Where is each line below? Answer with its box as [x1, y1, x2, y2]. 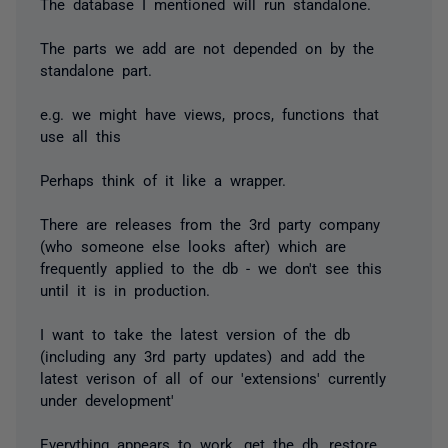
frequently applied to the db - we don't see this [40, 259, 382, 275]
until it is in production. [40, 281, 210, 297]
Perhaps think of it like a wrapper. [40, 171, 286, 187]
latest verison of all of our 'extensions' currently [40, 369, 386, 385]
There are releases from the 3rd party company [40, 215, 380, 231]
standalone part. [40, 61, 152, 77]
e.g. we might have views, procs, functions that [40, 105, 379, 121]
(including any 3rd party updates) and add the [40, 347, 365, 363]
